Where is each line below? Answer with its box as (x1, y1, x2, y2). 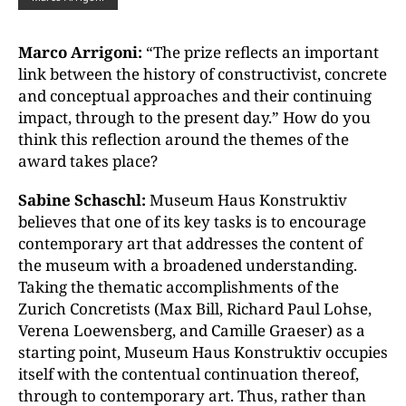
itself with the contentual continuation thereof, (18, 363, 359, 384)
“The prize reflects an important (146, 42, 379, 63)
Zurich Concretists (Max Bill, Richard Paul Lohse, (18, 298, 372, 319)
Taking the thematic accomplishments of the (18, 276, 339, 297)
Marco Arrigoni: (18, 42, 146, 63)
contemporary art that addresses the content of (18, 233, 362, 254)
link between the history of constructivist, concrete (18, 63, 387, 84)
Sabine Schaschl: (18, 189, 150, 210)
